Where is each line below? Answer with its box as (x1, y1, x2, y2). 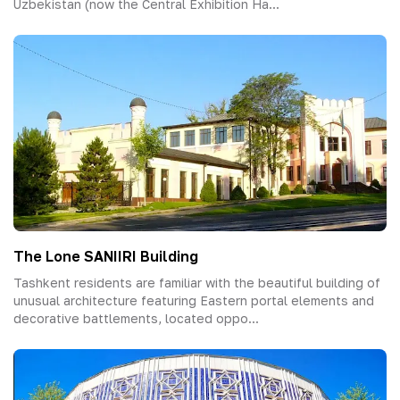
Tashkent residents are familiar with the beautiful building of (13, 275, 380, 290)
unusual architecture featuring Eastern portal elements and (13, 293, 374, 308)
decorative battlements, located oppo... (13, 311, 259, 326)
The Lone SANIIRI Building (13, 247, 198, 265)
